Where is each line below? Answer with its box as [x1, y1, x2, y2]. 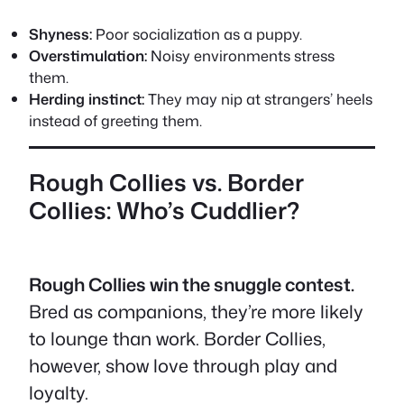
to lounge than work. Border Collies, [29, 326, 326, 351]
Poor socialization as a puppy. [92, 23, 302, 44]
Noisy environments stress [147, 44, 335, 66]
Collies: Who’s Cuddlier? [29, 193, 299, 226]
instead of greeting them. [29, 109, 202, 131]
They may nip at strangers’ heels [144, 87, 372, 109]
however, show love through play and [29, 353, 337, 378]
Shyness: [29, 23, 92, 44]
